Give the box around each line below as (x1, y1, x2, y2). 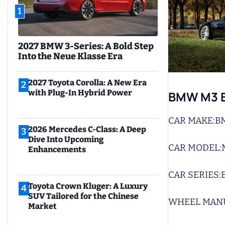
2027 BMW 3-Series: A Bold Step (18, 41, 154, 52)
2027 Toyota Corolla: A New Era (28, 78, 147, 88)
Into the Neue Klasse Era (18, 51, 123, 62)
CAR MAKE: (168, 115, 215, 126)
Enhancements (28, 145, 86, 155)
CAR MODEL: (168, 142, 221, 153)
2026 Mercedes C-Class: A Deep (28, 125, 146, 135)
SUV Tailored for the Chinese (28, 191, 139, 201)
